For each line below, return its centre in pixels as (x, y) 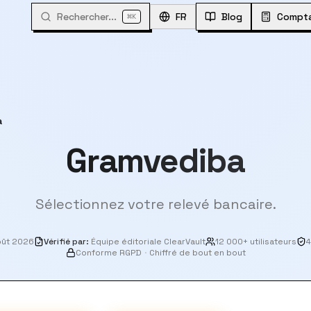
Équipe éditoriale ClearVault (148, 242)
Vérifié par (65, 242)
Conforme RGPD (108, 253)
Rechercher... (87, 17)
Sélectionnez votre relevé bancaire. (155, 204)
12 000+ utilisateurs (256, 242)
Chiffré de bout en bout (197, 253)
